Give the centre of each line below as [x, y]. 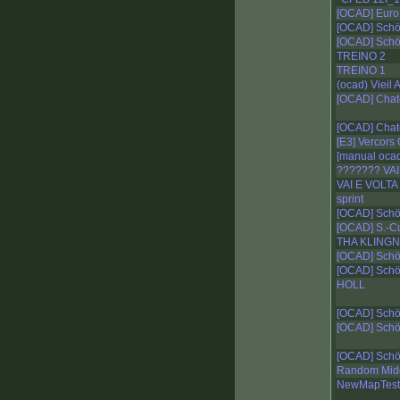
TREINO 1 [361, 71]
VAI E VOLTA [367, 185]
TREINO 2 [361, 57]
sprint [350, 200]
